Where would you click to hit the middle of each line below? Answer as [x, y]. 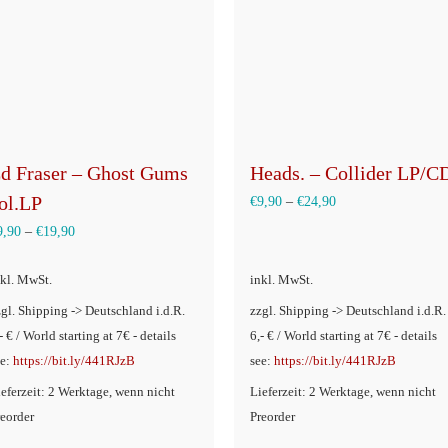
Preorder [272, 417]
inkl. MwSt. [281, 279]
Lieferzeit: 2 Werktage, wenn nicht [343, 392]
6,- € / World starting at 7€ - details [343, 335]
